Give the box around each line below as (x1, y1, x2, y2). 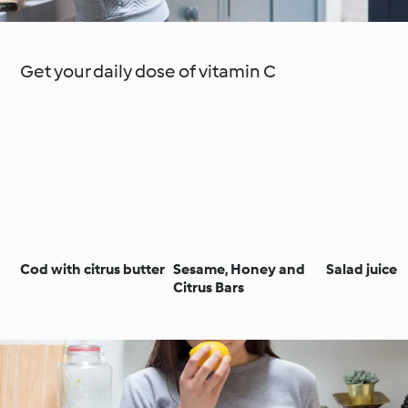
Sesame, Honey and (173, 260, 306, 278)
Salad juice (326, 260, 398, 278)
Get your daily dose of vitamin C (20, 60, 277, 82)
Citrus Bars (173, 278, 245, 296)
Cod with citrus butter (20, 260, 166, 278)
